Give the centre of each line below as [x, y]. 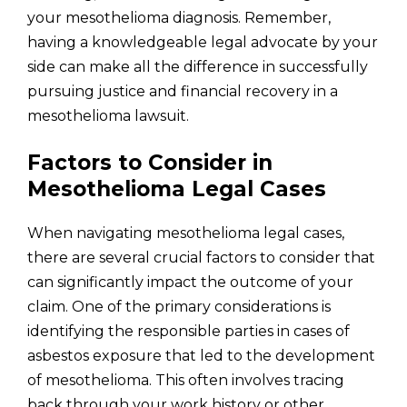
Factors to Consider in [150, 163]
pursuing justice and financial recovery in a [183, 91]
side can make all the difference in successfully [198, 67]
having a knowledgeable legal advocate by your [203, 42]
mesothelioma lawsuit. [108, 116]
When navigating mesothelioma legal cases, [186, 233]
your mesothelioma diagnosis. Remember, [179, 18]
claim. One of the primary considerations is [179, 307]
